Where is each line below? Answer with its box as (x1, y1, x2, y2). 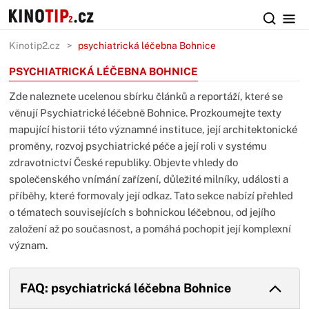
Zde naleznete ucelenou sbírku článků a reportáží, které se (9, 90, 283, 102)
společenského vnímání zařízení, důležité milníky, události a (9, 173, 289, 185)
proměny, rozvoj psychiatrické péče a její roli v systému (9, 140, 268, 152)
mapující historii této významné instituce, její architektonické (9, 123, 298, 135)
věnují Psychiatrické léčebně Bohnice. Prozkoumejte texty (9, 107, 282, 119)
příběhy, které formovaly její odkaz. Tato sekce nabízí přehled (9, 190, 294, 201)
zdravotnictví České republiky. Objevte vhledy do (9, 157, 239, 168)
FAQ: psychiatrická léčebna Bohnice (20, 281, 232, 295)
